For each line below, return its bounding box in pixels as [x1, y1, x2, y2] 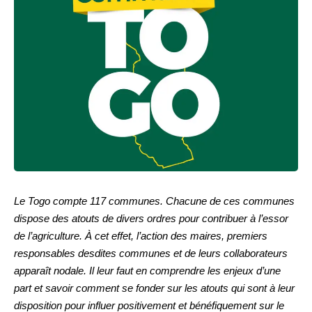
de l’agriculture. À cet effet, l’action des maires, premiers [14, 230, 267, 242]
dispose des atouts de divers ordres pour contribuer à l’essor [14, 212, 288, 225]
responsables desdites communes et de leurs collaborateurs [14, 247, 288, 260]
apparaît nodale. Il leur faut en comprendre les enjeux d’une [14, 265, 281, 277]
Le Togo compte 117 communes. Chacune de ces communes [14, 195, 295, 208]
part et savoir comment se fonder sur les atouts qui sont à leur [14, 282, 295, 295]
